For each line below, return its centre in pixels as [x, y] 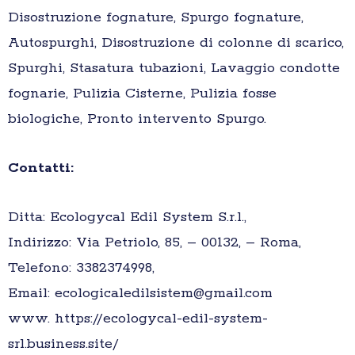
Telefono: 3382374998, [81, 268]
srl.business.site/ [63, 344]
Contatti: [43, 168]
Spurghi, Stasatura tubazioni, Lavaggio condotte [174, 69]
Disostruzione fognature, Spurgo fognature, [156, 18]
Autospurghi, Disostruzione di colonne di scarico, [176, 43]
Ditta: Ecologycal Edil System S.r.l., [127, 218]
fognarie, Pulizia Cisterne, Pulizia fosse [142, 94]
